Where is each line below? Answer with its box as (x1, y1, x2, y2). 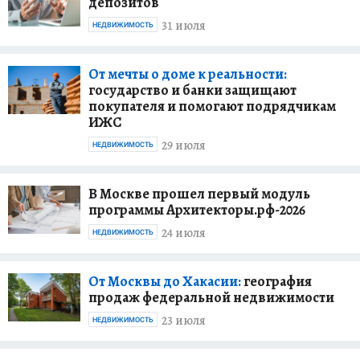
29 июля (162, 137, 206, 155)
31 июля (162, 17, 206, 35)
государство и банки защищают (88, 80, 297, 100)
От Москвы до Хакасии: (88, 271, 241, 291)
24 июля (162, 224, 206, 243)
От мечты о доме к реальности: (88, 63, 287, 84)
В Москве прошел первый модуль (88, 183, 310, 203)
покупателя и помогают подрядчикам (88, 96, 336, 116)
